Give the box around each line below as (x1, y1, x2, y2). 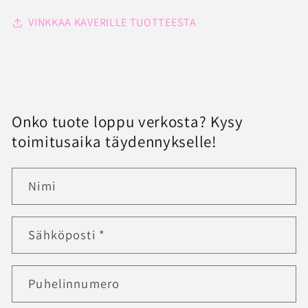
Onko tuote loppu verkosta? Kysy (12, 111, 243, 133)
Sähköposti (28, 225, 99, 243)
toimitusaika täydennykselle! (12, 131, 217, 153)
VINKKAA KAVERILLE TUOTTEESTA (28, 15, 197, 30)
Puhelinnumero (28, 274, 120, 291)
